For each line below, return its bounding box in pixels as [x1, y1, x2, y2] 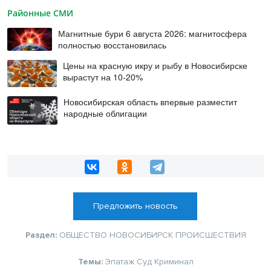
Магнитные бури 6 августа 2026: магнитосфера [58, 27, 247, 39]
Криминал [154, 256, 194, 267]
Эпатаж [105, 256, 134, 267]
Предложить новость [93, 201, 178, 212]
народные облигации [64, 107, 148, 120]
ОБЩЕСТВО [59, 230, 107, 241]
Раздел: [25, 230, 59, 241]
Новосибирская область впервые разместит [64, 96, 238, 108]
